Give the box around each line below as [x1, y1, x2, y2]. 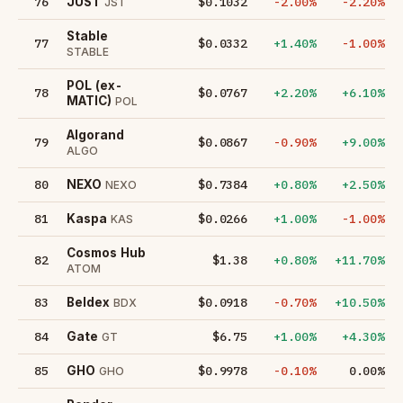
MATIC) [67, 93, 112, 108]
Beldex [67, 294, 110, 309]
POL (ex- [67, 77, 122, 93]
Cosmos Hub [67, 245, 146, 260]
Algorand [67, 127, 124, 142]
